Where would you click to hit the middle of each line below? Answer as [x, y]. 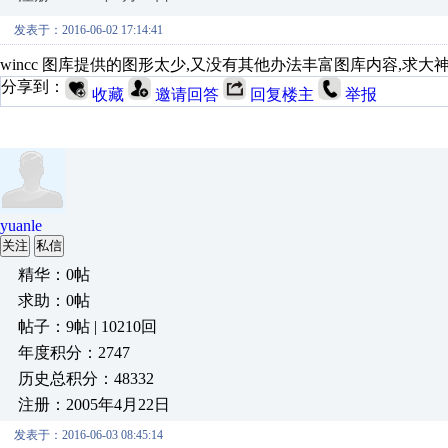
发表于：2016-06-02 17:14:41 [88, 30]
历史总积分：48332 [86, 378]
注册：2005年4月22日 [94, 404]
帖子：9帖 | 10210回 [87, 326]
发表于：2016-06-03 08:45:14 [88, 435]
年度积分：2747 [74, 352]
